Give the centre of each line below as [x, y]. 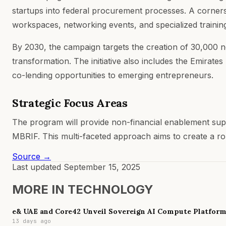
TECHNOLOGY [110, 189]
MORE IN [40, 189]
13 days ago [32, 221]
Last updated [38, 167]
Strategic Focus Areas [70, 103]
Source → [32, 156]
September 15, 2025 [102, 167]
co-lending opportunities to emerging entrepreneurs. [113, 75]
